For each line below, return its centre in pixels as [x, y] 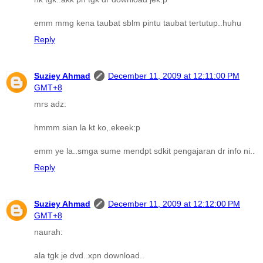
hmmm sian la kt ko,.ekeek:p [87, 127]
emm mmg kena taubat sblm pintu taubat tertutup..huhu [138, 23]
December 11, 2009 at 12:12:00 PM [174, 203]
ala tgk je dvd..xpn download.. [89, 255]
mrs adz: [50, 104]
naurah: [48, 232]
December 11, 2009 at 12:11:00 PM [174, 76]
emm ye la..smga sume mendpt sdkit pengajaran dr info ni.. [144, 151]
